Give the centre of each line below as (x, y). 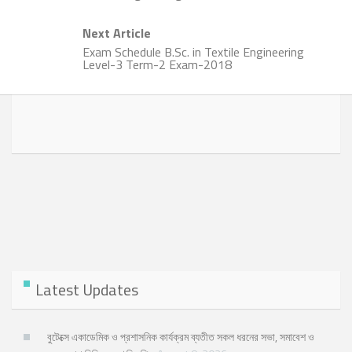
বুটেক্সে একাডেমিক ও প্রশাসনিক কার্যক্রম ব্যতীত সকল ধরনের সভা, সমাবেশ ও (181, 337)
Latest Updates (87, 290)
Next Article (117, 33)
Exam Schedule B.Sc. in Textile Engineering (193, 52)
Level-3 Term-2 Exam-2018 (157, 65)
